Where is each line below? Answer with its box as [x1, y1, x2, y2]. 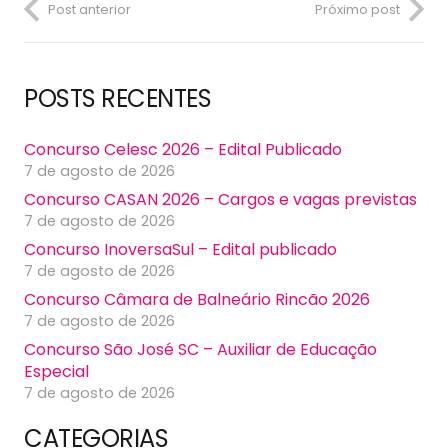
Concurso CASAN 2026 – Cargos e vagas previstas [24, 188, 417, 212]
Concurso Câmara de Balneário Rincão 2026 [24, 288, 370, 312]
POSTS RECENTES [24, 82, 212, 116]
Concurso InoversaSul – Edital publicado [24, 238, 337, 262]
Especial [24, 360, 89, 384]
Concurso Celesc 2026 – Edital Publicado [24, 138, 342, 162]
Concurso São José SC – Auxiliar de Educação [24, 338, 377, 362]
